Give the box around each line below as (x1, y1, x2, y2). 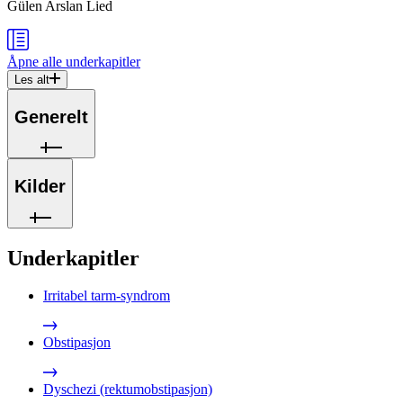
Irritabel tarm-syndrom (43, 288, 170, 304)
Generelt (14, 106, 88, 127)
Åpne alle (7, 54, 62, 70)
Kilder (14, 176, 66, 196)
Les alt (14, 73, 49, 87)
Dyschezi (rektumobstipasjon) (43, 381, 212, 398)
